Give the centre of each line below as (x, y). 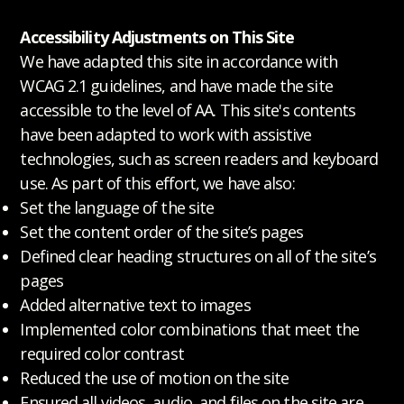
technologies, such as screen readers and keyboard (199, 158)
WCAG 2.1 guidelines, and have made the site (176, 85)
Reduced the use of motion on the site (155, 377)
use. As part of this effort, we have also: (157, 183)
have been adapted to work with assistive (166, 134)
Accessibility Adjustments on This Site (157, 37)
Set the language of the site (117, 207)
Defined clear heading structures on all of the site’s (198, 256)
